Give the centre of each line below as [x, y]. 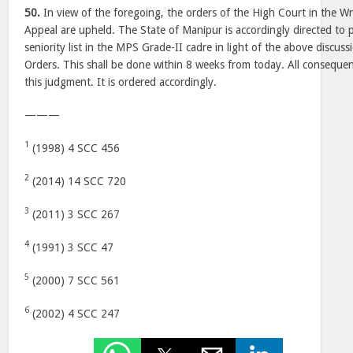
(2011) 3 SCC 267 [75, 214]
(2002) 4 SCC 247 [75, 314]
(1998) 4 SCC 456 [75, 148]
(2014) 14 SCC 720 [78, 181]
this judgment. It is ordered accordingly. [121, 82]
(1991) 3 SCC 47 [72, 247]
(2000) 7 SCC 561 [75, 281]
